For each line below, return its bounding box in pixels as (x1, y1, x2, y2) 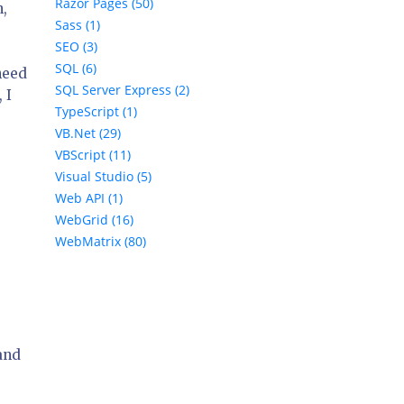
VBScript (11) (55, 146, 131, 164)
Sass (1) (55, 16, 100, 34)
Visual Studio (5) (55, 168, 151, 186)
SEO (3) (55, 38, 97, 56)
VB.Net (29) (55, 124, 121, 142)
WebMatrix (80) (55, 233, 146, 251)
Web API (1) (55, 189, 123, 207)
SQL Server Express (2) (55, 81, 189, 99)
